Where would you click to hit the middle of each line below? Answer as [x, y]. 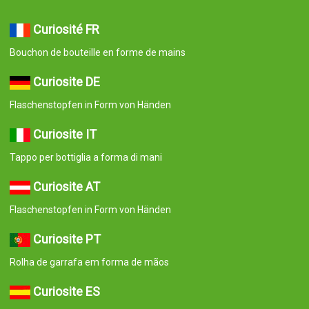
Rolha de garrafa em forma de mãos [89, 280]
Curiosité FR [66, 48]
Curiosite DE [66, 100]
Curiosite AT [66, 205]
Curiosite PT [67, 257]
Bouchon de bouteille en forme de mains [97, 71]
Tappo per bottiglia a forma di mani [86, 176]
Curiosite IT [64, 152]
